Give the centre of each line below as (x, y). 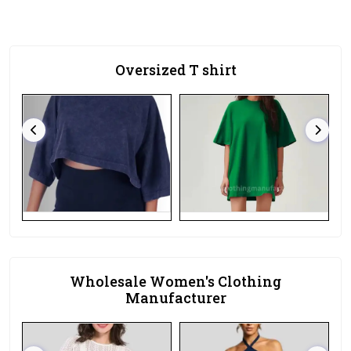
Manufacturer (175, 298)
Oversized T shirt (175, 70)
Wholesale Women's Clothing (175, 281)
